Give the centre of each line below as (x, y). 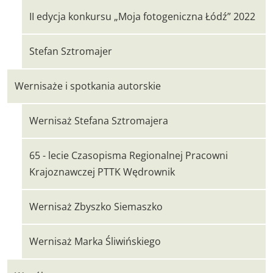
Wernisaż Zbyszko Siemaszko (96, 207)
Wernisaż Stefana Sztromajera (99, 121)
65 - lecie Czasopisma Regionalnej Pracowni (129, 155)
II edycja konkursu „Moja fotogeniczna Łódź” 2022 (142, 16)
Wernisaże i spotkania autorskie (88, 86)
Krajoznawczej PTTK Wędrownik (102, 172)
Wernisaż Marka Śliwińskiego (95, 241)
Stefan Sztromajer (71, 51)
